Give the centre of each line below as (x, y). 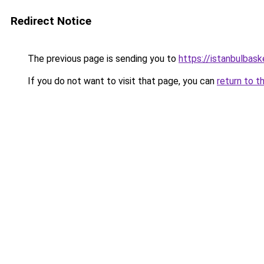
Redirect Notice (51, 21)
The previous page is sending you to (102, 59)
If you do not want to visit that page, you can (121, 81)
